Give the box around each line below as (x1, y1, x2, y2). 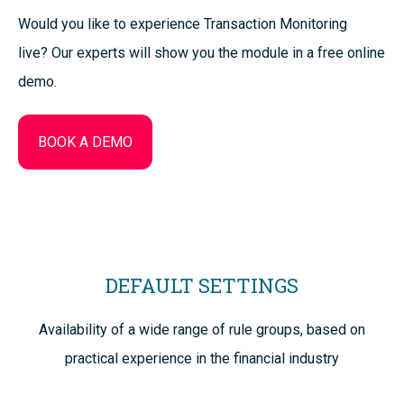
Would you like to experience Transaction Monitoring (18, 15, 347, 33)
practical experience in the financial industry (65, 350, 339, 368)
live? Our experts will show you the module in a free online (18, 44, 385, 62)
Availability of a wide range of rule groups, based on (39, 321, 365, 339)
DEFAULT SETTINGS (106, 272, 298, 299)
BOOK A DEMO (37, 133, 133, 151)
